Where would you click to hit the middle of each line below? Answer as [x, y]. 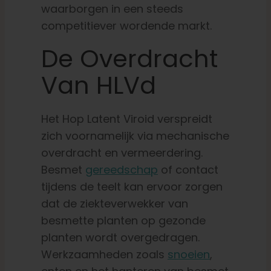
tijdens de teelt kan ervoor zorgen [132, 187]
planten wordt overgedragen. [120, 238]
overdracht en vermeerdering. [122, 153]
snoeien [188, 255]
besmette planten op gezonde [123, 221]
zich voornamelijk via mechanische [135, 136]
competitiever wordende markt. [126, 26]
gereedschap [121, 170]
